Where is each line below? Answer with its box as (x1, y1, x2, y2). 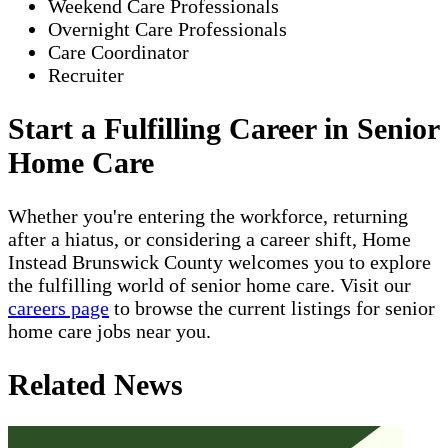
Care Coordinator (48, 40, 189, 63)
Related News (8, 367, 183, 401)
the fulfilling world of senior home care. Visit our (8, 273, 411, 296)
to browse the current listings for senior (109, 296, 435, 319)
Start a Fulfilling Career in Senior (8, 111, 439, 145)
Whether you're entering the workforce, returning (8, 204, 408, 227)
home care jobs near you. (8, 319, 211, 342)
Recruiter (48, 63, 124, 86)
